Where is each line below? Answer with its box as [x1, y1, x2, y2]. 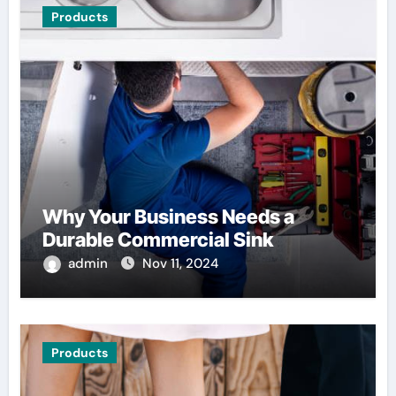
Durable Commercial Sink [42, 227, 273, 251]
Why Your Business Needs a [42, 204, 294, 228]
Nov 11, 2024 [141, 254, 218, 272]
